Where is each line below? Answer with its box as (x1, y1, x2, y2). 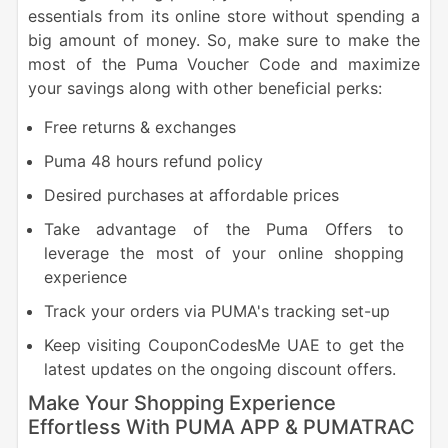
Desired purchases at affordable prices (43, 185, 339, 206)
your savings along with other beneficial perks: (27, 78, 382, 99)
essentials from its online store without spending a (27, 6, 421, 27)
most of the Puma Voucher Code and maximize (27, 54, 421, 75)
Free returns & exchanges (43, 117, 236, 138)
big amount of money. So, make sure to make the (27, 30, 421, 51)
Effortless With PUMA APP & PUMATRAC (27, 415, 415, 440)
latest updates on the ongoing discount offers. (43, 359, 396, 380)
